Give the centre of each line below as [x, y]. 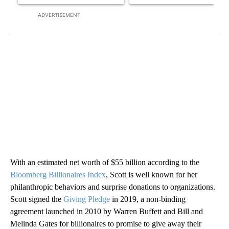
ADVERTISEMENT [59, 15]
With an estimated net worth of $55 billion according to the [105, 162]
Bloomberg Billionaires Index [58, 174]
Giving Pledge [87, 199]
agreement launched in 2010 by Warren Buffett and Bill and [107, 211]
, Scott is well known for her [152, 174]
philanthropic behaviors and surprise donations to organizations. [113, 187]
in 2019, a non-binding [148, 199]
